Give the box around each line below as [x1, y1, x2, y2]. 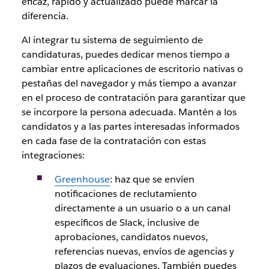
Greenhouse [54, 173, 110, 186]
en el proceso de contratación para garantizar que [21, 91, 246, 104]
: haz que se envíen [109, 173, 195, 186]
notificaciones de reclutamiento [54, 187, 197, 201]
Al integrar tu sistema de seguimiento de [21, 34, 203, 47]
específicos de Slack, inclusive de [54, 216, 199, 229]
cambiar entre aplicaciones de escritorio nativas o [21, 62, 243, 76]
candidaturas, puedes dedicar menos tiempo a [21, 48, 230, 61]
